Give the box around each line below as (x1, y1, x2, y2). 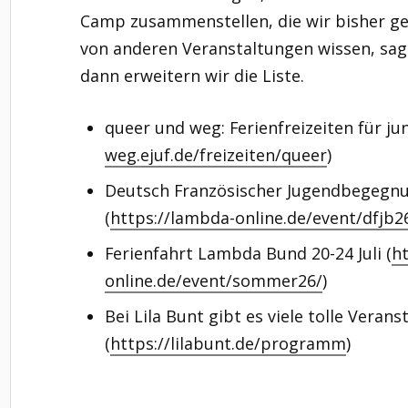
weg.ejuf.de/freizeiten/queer (104, 143, 327, 166)
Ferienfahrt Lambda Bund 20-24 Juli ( (104, 241, 392, 264)
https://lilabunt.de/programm (109, 331, 346, 354)
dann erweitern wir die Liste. (79, 64, 304, 87)
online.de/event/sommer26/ (104, 269, 322, 291)
